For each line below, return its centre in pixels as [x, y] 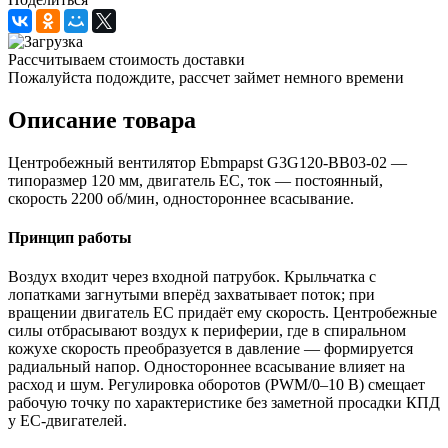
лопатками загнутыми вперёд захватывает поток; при [191, 295]
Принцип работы [70, 237]
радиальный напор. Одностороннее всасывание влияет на [206, 367]
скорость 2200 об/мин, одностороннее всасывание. [181, 198]
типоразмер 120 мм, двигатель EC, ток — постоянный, [195, 180]
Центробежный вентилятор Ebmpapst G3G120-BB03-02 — [207, 162]
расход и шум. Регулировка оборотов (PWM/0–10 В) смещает [216, 385]
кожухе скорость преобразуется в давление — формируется [210, 349]
